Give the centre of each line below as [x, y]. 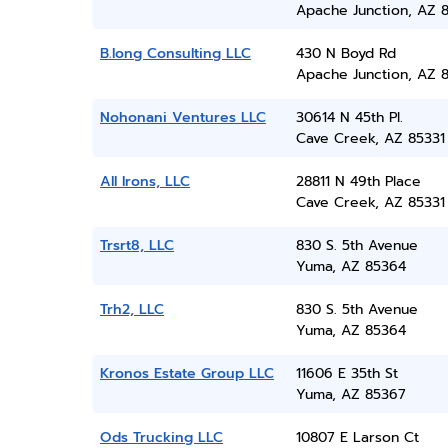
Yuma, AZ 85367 [350, 394]
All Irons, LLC [145, 181]
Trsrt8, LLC [137, 245]
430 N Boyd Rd [345, 53]
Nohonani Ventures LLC [183, 117]
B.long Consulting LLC [175, 53]
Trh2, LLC [132, 309]
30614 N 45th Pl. [349, 117]
